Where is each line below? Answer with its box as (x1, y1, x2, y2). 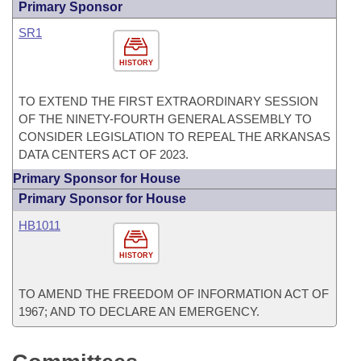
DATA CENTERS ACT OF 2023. (19, 147, 189, 161)
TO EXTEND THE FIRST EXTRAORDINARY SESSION (19, 94, 318, 108)
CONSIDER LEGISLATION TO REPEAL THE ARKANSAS (19, 130, 330, 143)
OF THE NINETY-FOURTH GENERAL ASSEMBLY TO (19, 112, 312, 126)
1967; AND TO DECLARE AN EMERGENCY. (19, 305, 259, 318)
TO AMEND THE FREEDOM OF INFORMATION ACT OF (19, 287, 329, 301)
